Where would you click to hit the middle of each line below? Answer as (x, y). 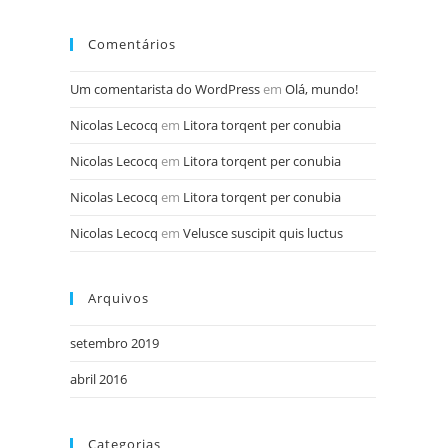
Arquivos (118, 298)
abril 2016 (98, 379)
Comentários (132, 44)
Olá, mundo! (321, 89)
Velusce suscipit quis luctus (263, 233)
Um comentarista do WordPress (165, 89)
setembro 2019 (114, 343)
